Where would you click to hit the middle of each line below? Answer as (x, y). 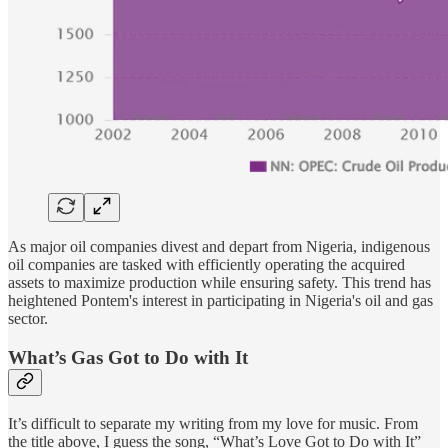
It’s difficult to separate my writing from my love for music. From (213, 423)
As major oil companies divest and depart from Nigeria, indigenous (219, 247)
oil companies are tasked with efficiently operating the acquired (206, 265)
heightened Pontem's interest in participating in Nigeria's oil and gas (220, 301)
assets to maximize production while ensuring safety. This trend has (219, 283)
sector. (28, 319)
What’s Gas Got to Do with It (128, 357)
